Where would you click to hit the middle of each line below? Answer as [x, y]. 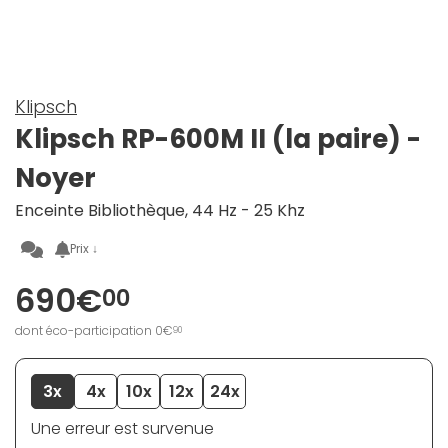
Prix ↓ [84, 249]
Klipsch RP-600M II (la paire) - [218, 139]
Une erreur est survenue [122, 429]
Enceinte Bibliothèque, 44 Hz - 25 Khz [160, 211]
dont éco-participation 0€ [94, 331]
